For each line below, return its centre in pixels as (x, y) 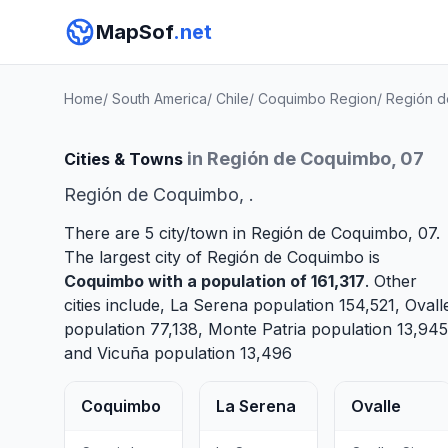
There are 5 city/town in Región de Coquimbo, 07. (252, 233)
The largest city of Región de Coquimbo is (222, 257)
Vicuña (123, 353)
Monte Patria (257, 329)
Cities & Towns (125, 159)
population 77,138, (136, 329)
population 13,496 (220, 353)
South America (159, 98)
